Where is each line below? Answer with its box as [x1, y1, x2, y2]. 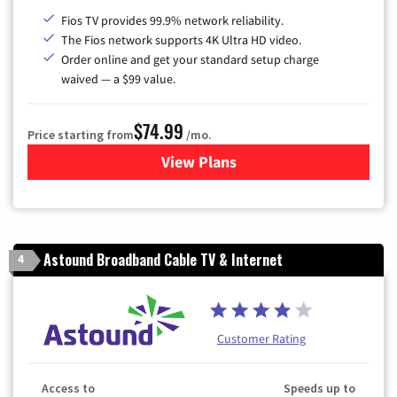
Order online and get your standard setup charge [61, 51, 319, 68]
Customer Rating [217, 331, 306, 347]
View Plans [160, 152, 237, 173]
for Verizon [198, 152, 275, 173]
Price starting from [27, 127, 134, 144]
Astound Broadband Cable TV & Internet [43, 249, 283, 271]
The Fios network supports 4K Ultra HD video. [61, 32, 301, 49]
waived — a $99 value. [61, 71, 175, 88]
